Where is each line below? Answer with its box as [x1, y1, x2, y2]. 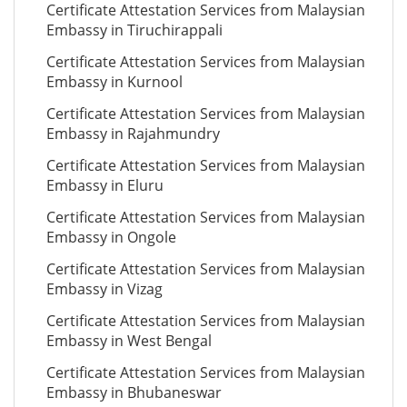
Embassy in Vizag [46, 279, 163, 299]
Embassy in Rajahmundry [46, 124, 220, 144]
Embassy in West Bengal [46, 331, 212, 351]
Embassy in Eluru [46, 175, 164, 195]
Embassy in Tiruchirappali [46, 20, 223, 40]
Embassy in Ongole [46, 227, 176, 247]
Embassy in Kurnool [46, 72, 183, 92]
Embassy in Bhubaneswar [46, 382, 222, 402]
